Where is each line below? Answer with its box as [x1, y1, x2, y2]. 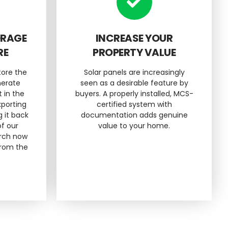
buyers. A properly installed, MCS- [75, 88, 193, 99]
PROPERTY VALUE [93, 45, 176, 60]
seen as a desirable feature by [80, 77, 188, 88]
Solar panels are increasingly [83, 67, 185, 77]
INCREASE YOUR [95, 31, 173, 45]
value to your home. [98, 120, 170, 131]
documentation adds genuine [80, 109, 188, 120]
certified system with [96, 99, 172, 109]
